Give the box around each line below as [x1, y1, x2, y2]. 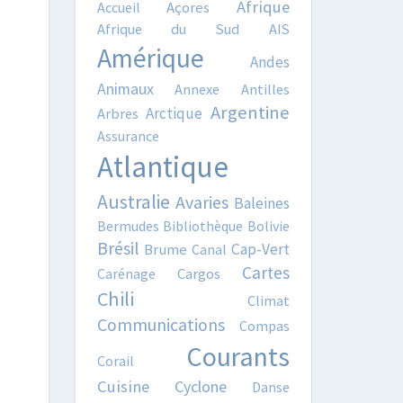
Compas [239, 317, 290, 335]
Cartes [242, 262, 290, 283]
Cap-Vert [231, 239, 291, 259]
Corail [96, 352, 134, 370]
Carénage [96, 264, 156, 282]
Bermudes [96, 217, 159, 235]
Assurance [96, 127, 159, 145]
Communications [96, 314, 225, 336]
